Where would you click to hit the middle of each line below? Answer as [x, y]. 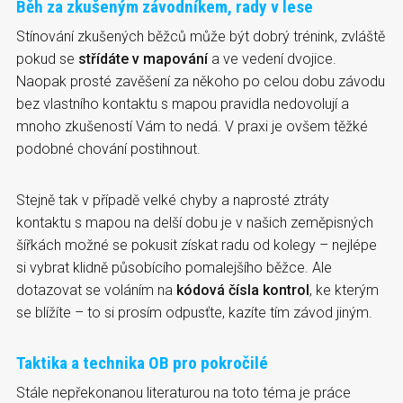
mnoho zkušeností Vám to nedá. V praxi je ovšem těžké [192, 126]
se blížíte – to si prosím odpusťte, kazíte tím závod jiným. [194, 312]
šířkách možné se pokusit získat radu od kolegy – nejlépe [197, 245]
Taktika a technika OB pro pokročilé [142, 363]
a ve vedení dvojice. [272, 58]
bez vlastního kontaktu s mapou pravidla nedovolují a [183, 103]
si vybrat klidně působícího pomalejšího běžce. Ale [174, 267]
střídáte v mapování [143, 58]
